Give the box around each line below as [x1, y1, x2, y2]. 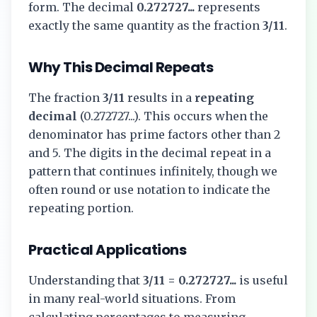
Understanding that [28, 272, 143, 287]
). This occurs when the [134, 108, 268, 123]
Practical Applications [28, 239, 186, 260]
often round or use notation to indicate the [28, 182, 270, 197]
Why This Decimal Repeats [28, 57, 213, 77]
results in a [125, 90, 195, 105]
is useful [236, 272, 288, 287]
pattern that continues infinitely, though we [28, 163, 277, 178]
